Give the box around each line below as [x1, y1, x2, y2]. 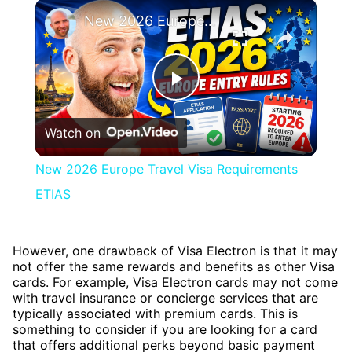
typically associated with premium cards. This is [13, 305, 298, 321]
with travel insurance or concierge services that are [13, 289, 318, 306]
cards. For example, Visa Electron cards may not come [13, 273, 338, 290]
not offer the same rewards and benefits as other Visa [13, 258, 335, 274]
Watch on [44, 124, 101, 141]
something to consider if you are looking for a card [13, 321, 317, 337]
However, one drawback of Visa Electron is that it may [13, 242, 338, 258]
